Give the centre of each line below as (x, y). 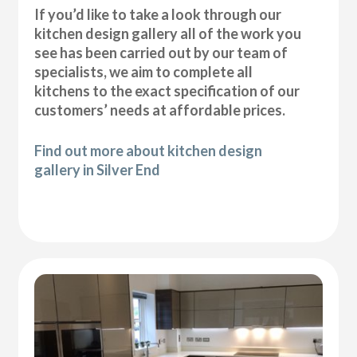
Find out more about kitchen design (149, 151)
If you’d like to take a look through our (158, 15)
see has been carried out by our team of (161, 53)
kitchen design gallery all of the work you (168, 34)
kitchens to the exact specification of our (167, 91)
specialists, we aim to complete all (144, 72)
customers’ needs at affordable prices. (160, 110)
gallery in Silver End (98, 170)
